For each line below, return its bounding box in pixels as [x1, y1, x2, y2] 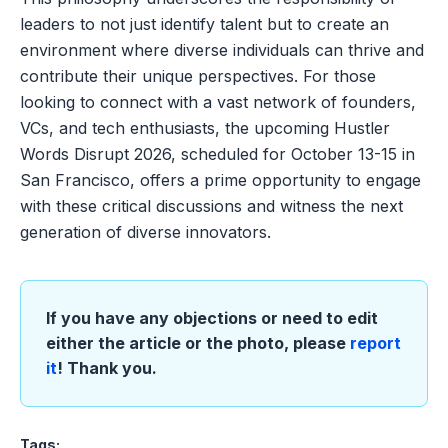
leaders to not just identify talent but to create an [20, 13, 389, 34]
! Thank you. [57, 357, 157, 378]
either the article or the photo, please [46, 332, 350, 353]
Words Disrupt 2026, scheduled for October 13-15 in [20, 143, 415, 164]
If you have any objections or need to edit [46, 307, 378, 328]
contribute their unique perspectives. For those [20, 65, 376, 86]
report [350, 332, 401, 353]
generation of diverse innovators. [20, 221, 271, 242]
